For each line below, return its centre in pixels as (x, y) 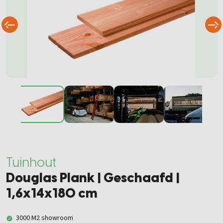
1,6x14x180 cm (52, 193)
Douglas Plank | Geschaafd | (93, 178)
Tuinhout (31, 162)
